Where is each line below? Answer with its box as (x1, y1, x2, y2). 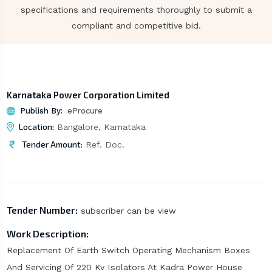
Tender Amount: (21, 139, 83, 150)
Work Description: (6, 228, 89, 240)
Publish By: (19, 106, 63, 116)
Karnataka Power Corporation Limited (6, 89, 169, 101)
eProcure (67, 106, 103, 116)
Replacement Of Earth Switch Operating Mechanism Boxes (6, 245, 250, 256)
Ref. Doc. (82, 140, 124, 150)
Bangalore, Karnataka (53, 122, 146, 132)
